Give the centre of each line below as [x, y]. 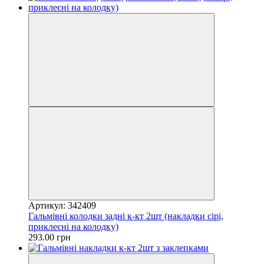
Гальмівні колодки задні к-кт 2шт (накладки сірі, [126, 216]
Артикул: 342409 [62, 205]
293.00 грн [49, 237]
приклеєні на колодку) [73, 226]
